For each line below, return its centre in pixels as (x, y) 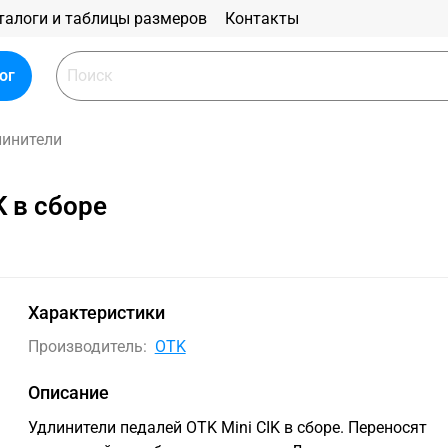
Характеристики (97, 313)
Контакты (262, 18)
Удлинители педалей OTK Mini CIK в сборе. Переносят (228, 428)
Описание (69, 393)
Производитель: (88, 347)
